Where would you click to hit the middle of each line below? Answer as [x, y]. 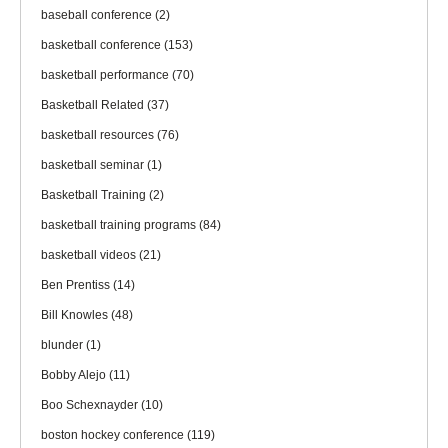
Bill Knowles [76, 314]
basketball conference [102, 44]
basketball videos [90, 254]
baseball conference [98, 14]
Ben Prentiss [77, 284]
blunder [63, 344]
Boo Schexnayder [91, 404]
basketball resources [99, 134]
